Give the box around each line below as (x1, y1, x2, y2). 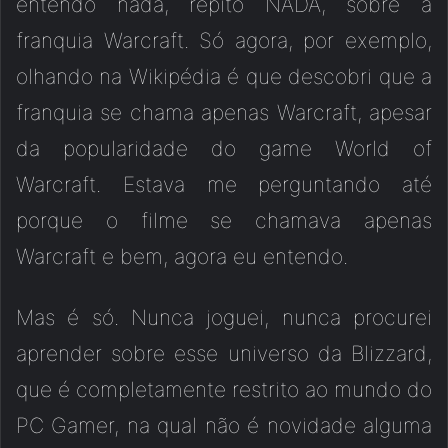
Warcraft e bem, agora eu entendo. (16, 244, 348, 270)
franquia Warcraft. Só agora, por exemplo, (16, 28, 432, 54)
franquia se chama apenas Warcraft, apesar (16, 100, 432, 126)
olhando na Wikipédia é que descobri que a (16, 64, 432, 90)
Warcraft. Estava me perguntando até (16, 172, 432, 198)
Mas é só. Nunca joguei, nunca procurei (16, 305, 432, 331)
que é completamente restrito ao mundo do (16, 377, 432, 403)
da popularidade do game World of (16, 136, 432, 162)
